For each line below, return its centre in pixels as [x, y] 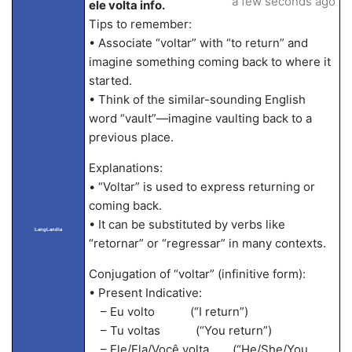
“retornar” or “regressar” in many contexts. [207, 243]
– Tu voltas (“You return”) [180, 330]
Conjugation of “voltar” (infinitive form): [197, 274]
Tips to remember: [140, 24]
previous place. [131, 137]
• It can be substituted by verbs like [187, 224]
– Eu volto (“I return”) [168, 312]
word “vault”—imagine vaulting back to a [200, 118]
